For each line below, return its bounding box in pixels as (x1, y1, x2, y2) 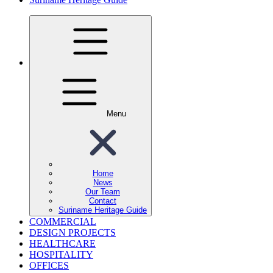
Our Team (85, 186, 120, 196)
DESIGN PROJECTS (29, 227, 116, 238)
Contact (89, 196, 116, 205)
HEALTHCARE (29, 238, 96, 249)
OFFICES (29, 260, 69, 271)
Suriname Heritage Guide (58, 205, 147, 214)
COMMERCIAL (29, 216, 96, 227)
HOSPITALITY (29, 249, 93, 260)
